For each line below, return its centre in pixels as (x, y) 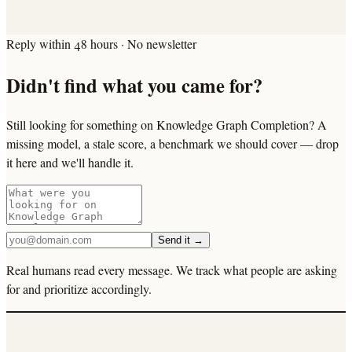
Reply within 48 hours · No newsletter (101, 44)
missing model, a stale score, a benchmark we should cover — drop (172, 144)
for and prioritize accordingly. (79, 289)
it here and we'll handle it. (70, 163)
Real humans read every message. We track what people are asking (172, 270)
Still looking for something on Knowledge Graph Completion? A (167, 125)
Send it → (181, 240)
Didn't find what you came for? (134, 84)
